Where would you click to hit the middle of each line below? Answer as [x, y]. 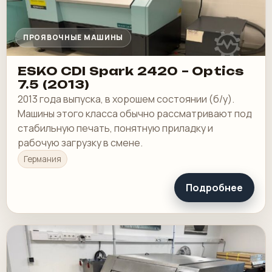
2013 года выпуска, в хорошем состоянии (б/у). [126, 99]
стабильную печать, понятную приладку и [115, 128]
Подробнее [214, 188]
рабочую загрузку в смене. [80, 143]
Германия [42, 159]
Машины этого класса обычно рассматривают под [135, 114]
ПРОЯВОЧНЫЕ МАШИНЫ [73, 38]
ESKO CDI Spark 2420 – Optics [131, 71]
